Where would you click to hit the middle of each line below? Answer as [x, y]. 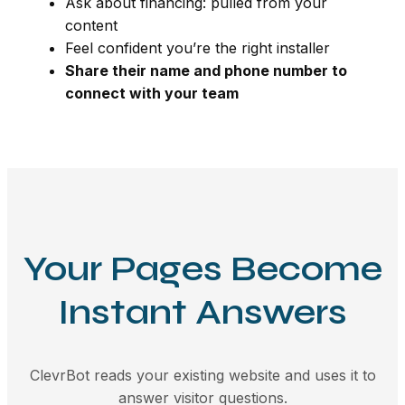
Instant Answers [202, 312]
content [91, 25]
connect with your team [152, 93]
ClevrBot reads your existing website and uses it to [202, 375]
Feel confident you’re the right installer [198, 47]
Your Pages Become [202, 269]
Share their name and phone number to [206, 70]
